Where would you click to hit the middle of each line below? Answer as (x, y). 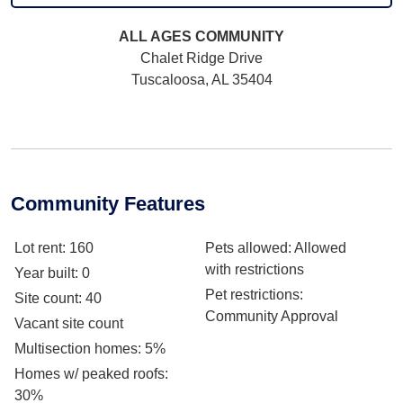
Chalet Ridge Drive (201, 58)
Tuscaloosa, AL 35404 (201, 80)
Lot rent (38, 248)
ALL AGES (157, 36)
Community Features (108, 204)
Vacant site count (69, 323)
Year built (45, 273)
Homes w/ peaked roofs (90, 374)
